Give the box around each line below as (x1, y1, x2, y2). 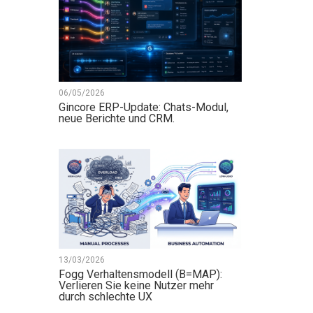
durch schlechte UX (58, 290, 152, 304)
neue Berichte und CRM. (58, 111, 175, 125)
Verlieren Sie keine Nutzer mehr (58, 279, 214, 293)
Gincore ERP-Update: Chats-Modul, (58, 100, 228, 114)
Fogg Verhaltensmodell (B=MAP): (58, 268, 222, 282)
